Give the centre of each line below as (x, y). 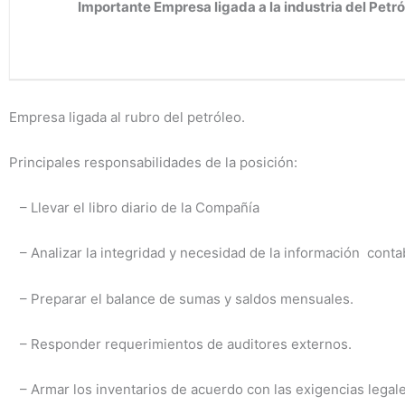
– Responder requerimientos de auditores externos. (180, 344)
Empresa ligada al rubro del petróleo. (127, 117)
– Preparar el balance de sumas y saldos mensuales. (181, 298)
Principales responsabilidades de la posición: (155, 162)
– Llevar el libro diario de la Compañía (134, 207)
